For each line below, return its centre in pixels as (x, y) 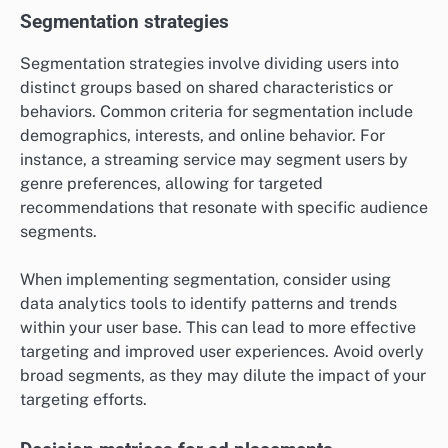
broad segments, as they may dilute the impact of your (223, 375)
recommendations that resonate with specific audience (224, 207)
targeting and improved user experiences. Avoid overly (222, 351)
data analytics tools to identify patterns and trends (208, 303)
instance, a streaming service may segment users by (214, 159)
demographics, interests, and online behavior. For (202, 135)
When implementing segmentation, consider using (205, 279)
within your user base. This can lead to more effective (218, 327)
